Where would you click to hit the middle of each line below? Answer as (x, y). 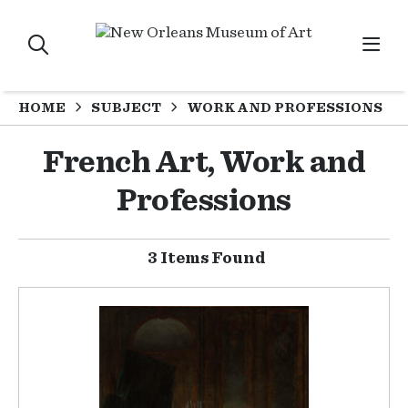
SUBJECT (126, 107)
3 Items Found (206, 259)
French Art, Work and (204, 163)
